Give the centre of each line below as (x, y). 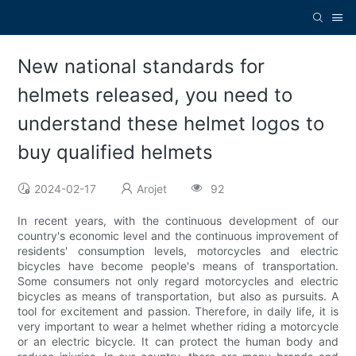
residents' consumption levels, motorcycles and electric (178, 251)
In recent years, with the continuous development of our (178, 221)
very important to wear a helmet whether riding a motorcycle (178, 327)
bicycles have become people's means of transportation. (178, 266)
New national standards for (141, 67)
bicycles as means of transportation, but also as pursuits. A (178, 296)
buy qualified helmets (116, 153)
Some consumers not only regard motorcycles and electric (178, 281)
